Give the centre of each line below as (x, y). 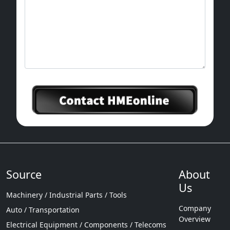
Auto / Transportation (43, 209)
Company (195, 208)
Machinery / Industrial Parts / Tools (66, 195)
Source (24, 174)
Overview (195, 219)
